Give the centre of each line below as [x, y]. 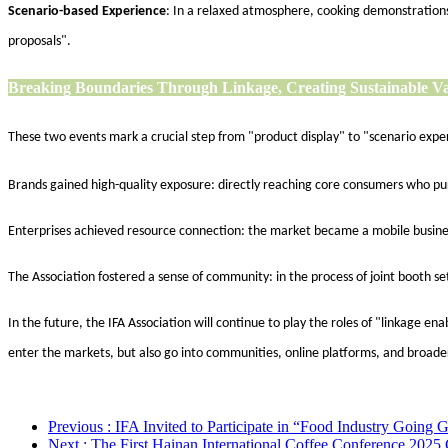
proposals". [39, 41]
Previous [77, 426]
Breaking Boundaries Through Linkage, [147, 87]
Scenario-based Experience [87, 11]
